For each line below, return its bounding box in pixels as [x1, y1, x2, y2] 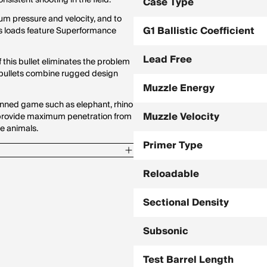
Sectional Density [143, 194, 229, 211]
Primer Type [143, 137, 203, 154]
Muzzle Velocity [143, 108, 219, 125]
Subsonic [143, 223, 188, 240]
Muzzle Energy [143, 80, 215, 97]
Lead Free [143, 51, 192, 68]
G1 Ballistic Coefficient [143, 23, 254, 39]
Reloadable [143, 166, 199, 182]
